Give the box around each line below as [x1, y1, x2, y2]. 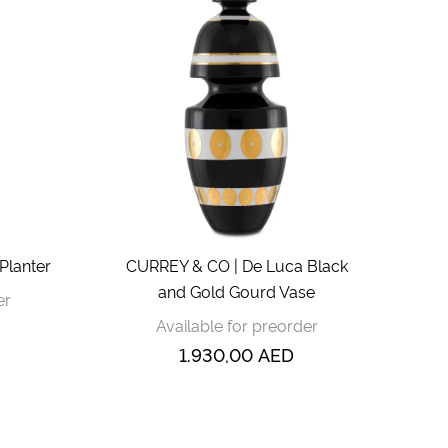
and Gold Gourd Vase [158, 279, 315, 302]
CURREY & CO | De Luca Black [125, 253, 348, 276]
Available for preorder [155, 313, 318, 336]
